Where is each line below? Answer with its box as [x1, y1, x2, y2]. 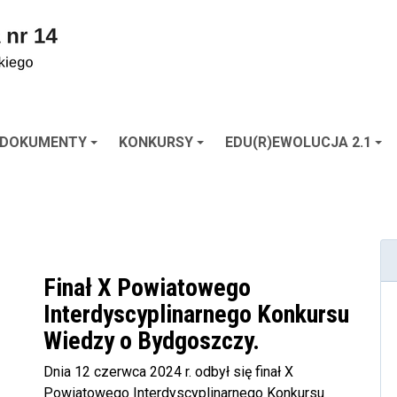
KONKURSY [119, 134, 193, 151]
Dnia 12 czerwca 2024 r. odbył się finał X [43, 363, 293, 380]
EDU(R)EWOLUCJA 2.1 [225, 134, 371, 151]
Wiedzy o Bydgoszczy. [43, 326, 260, 355]
